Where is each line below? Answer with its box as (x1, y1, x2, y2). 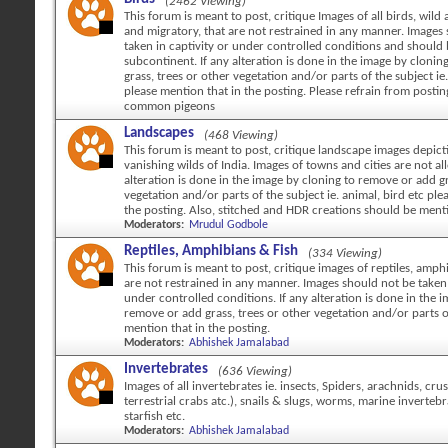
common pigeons (124, 100, 215, 113)
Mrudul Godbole (189, 219, 268, 231)
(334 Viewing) (308, 247, 382, 260)
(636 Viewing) (218, 365, 292, 378)
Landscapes (124, 126, 194, 141)
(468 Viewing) (204, 129, 278, 142)
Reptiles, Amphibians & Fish (124, 244, 298, 259)
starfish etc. (124, 410, 185, 423)
